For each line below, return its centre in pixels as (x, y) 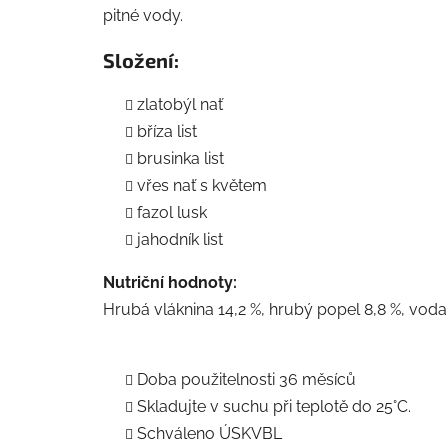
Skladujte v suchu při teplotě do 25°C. (274, 406)
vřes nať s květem (202, 185)
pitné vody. (143, 15)
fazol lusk (172, 212)
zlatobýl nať (180, 104)
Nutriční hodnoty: (170, 282)
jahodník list (180, 239)
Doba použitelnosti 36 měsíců (246, 379)
